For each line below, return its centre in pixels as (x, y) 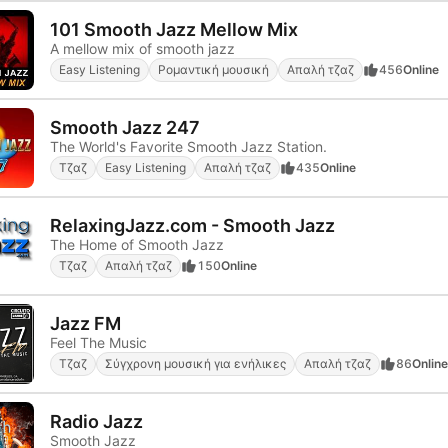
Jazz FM (85, 323)
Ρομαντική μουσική (213, 69)
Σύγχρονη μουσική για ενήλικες (195, 363)
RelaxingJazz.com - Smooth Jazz (192, 225)
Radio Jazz (96, 421)
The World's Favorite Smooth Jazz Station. (188, 146)
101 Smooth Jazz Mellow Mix (174, 29)
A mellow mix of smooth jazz (142, 48)
